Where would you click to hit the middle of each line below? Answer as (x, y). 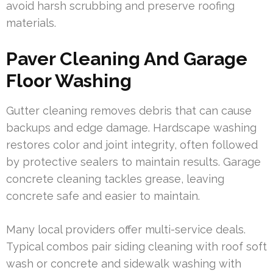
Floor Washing (69, 80)
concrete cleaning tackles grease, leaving (115, 179)
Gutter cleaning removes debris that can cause (129, 110)
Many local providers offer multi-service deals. (126, 229)
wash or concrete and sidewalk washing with (124, 263)
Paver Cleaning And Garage (127, 58)
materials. (31, 23)
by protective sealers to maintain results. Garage (133, 161)
